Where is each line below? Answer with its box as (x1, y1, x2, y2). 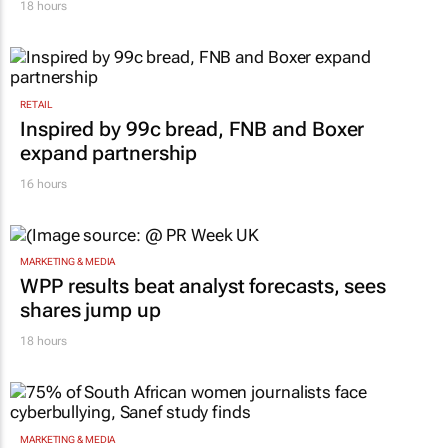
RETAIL (20, 98, 53, 110)
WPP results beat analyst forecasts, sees (20, 274, 386, 299)
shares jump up (20, 298, 161, 323)
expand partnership (20, 140, 198, 165)
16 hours (20, 176, 68, 191)
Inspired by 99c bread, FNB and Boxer (20, 116, 365, 141)
